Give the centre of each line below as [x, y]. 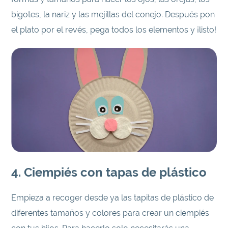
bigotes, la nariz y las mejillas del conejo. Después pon [113, 14]
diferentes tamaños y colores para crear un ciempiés [110, 213]
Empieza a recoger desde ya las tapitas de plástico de [113, 197]
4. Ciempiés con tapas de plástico [109, 172]
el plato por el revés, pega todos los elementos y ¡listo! [114, 30]
